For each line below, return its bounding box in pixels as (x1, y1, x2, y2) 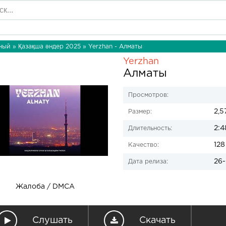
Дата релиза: (128, 159, 168, 164)
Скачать (139, 216, 176, 224)
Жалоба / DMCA (15, 184, 75, 190)
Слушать (32, 216, 73, 224)
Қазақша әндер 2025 (18, 44, 81, 49)
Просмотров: (128, 92, 168, 98)
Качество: (128, 142, 159, 148)
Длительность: (128, 126, 172, 131)
